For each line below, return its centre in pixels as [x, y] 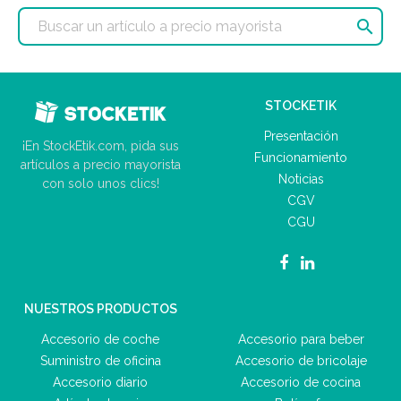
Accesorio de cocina [301, 382]
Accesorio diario [100, 382]
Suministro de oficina [100, 360]
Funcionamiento [301, 157]
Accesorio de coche [100, 339]
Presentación [301, 136]
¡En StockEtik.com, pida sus [100, 145]
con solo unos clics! [100, 183]
